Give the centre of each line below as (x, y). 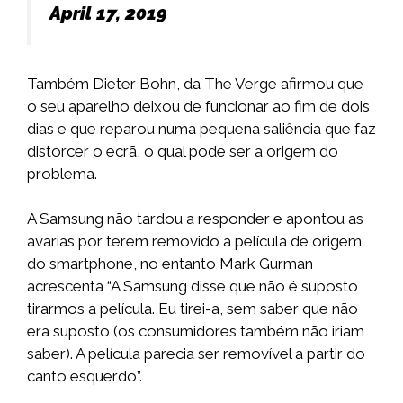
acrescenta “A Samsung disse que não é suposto (193, 287)
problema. (62, 173)
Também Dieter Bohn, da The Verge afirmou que (195, 83)
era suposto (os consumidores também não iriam (196, 331)
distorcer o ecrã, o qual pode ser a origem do (183, 151)
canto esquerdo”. (85, 376)
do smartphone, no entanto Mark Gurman (170, 264)
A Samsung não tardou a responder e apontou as (195, 219)
